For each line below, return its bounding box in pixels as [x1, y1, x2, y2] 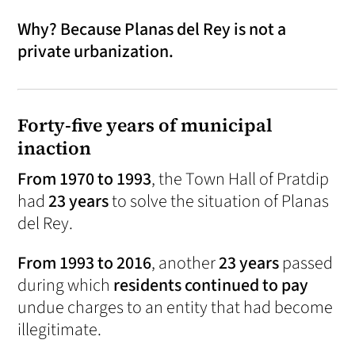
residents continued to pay [113, 273, 309, 299]
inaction [17, 136, 92, 162]
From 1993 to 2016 [17, 250, 152, 277]
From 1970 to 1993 [17, 166, 152, 193]
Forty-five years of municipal [17, 113, 273, 139]
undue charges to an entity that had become [17, 295, 334, 321]
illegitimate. [17, 317, 102, 343]
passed [279, 250, 334, 277]
